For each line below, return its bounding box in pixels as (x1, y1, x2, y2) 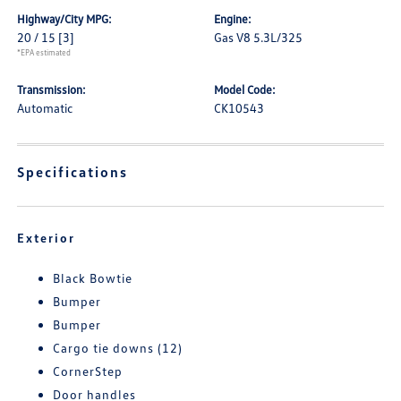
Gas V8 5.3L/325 (214, 30, 303, 45)
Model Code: (214, 82, 276, 97)
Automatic (17, 100, 73, 115)
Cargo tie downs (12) (53, 340, 183, 355)
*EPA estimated (17, 47, 72, 57)
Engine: (214, 12, 252, 26)
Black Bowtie (53, 270, 133, 286)
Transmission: (17, 82, 87, 97)
